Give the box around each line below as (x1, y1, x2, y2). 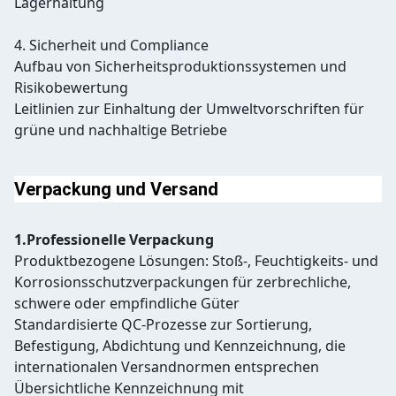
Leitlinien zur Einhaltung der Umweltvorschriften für (14, 99, 364, 119)
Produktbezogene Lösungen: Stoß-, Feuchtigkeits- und (14, 251, 378, 271)
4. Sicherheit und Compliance (14, 35, 209, 56)
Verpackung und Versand (14, 179, 218, 201)
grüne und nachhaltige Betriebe (14, 120, 227, 141)
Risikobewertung (14, 78, 128, 98)
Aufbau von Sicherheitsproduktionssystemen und (14, 57, 346, 77)
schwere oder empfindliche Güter (14, 293, 240, 314)
